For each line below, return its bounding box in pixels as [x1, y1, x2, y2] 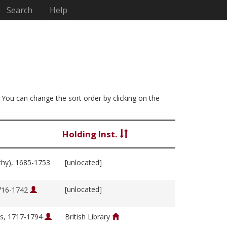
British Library [65, 212, 112, 222]
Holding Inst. [62, 128, 120, 140]
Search [7, 5, 33, 16]
